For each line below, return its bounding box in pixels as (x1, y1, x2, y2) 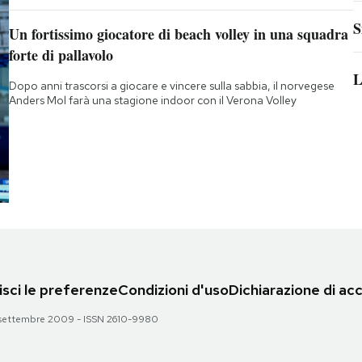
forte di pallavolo (8, 44, 113, 65)
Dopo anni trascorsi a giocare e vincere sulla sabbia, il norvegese (8, 78, 335, 93)
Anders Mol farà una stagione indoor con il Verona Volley (8, 92, 297, 107)
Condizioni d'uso (118, 280, 229, 299)
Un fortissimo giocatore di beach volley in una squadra (8, 23, 348, 44)
